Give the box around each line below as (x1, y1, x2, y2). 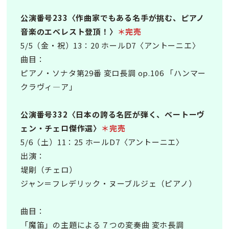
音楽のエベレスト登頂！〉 (20, 26, 118, 37)
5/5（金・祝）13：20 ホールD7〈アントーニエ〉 (20, 40, 200, 51)
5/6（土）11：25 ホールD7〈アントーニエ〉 (20, 136, 184, 147)
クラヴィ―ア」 (20, 81, 77, 92)
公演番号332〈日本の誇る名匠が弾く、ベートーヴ (20, 109, 205, 120)
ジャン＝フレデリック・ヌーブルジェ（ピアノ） (20, 178, 197, 189)
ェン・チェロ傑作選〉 (20, 123, 102, 133)
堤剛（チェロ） (20, 164, 77, 175)
